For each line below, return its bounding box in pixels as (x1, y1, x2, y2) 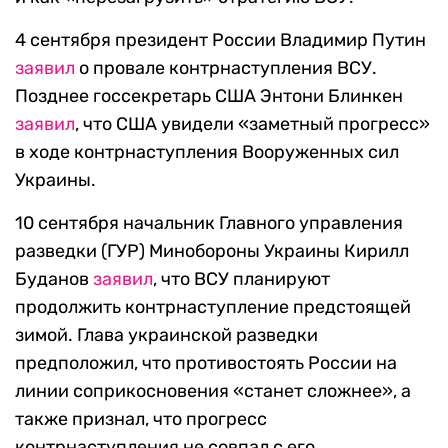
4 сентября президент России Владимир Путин (15, 29, 426, 52)
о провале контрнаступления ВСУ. (75, 57, 377, 80)
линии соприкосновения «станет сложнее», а (15, 380, 411, 403)
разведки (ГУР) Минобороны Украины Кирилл (15, 240, 409, 263)
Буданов (15, 268, 89, 291)
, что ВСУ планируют (153, 268, 330, 291)
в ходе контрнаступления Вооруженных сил (15, 141, 399, 164)
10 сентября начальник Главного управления (15, 212, 403, 235)
